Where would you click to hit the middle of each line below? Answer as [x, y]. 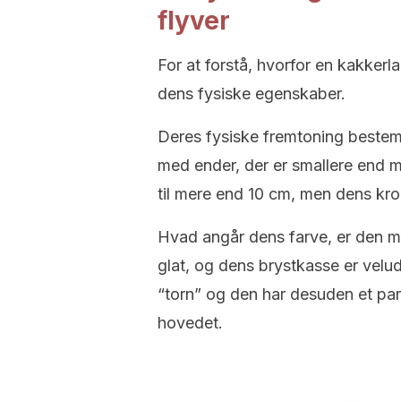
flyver [194, 21]
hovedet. [190, 323]
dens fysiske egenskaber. [252, 94]
